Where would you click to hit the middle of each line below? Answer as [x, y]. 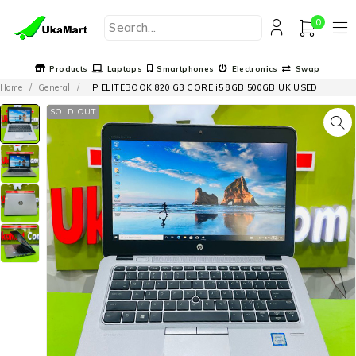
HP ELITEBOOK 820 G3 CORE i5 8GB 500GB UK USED [201, 87]
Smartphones [186, 68]
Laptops [125, 68]
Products [69, 68]
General [54, 87]
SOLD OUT [73, 111]
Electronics [255, 68]
